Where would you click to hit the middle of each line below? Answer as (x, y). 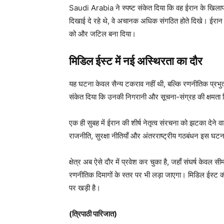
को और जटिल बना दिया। (102, 34)
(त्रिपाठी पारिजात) (93, 214)
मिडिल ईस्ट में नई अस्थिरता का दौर (136, 61)
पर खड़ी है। (85, 188)
